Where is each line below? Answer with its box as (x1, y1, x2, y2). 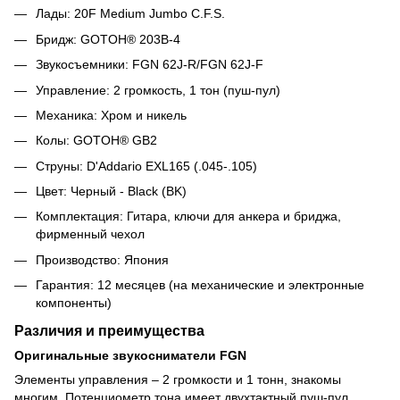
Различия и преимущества (14, 322, 204, 339)
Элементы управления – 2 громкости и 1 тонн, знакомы (14, 372, 341, 387)
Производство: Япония (36, 252, 169, 267)
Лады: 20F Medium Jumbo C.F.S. (36, 6, 225, 21)
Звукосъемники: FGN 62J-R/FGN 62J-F (36, 57, 263, 72)
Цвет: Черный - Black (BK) (36, 184, 187, 199)
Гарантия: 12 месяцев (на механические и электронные (36, 278, 364, 293)
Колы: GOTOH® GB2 (36, 133, 157, 148)
